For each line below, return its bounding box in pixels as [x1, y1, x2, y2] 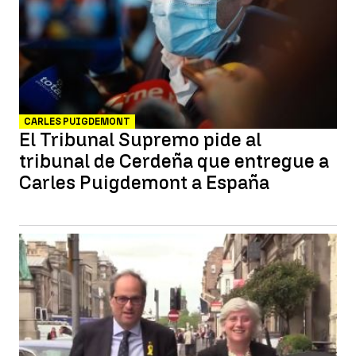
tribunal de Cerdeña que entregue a [19, 149, 329, 172]
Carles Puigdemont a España [19, 171, 269, 194]
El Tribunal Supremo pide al [19, 128, 261, 151]
